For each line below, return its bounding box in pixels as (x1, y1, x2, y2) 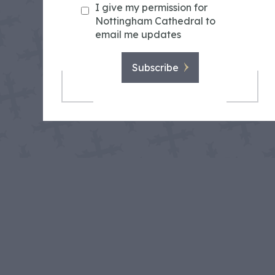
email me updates (95, 28, 181, 41)
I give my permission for (95, 1, 207, 14)
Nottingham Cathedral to (95, 15, 215, 28)
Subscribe (131, 61, 179, 74)
